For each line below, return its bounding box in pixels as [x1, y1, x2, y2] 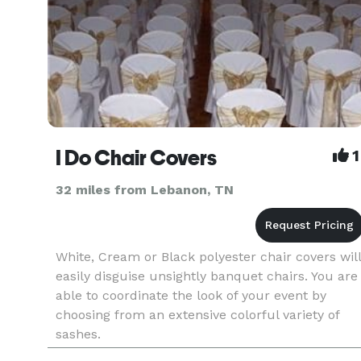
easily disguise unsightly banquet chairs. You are [56, 268, 358, 284]
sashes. [56, 326, 101, 342]
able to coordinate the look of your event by [56, 288, 326, 303]
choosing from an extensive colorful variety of [56, 307, 339, 322]
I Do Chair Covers [56, 146, 217, 170]
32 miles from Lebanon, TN [56, 182, 234, 197]
